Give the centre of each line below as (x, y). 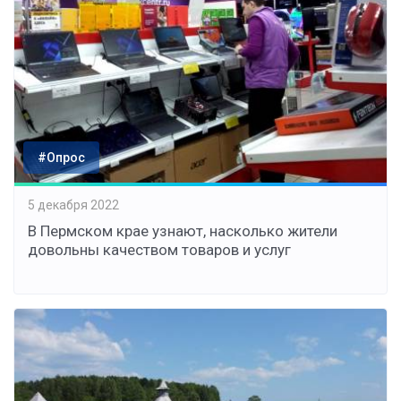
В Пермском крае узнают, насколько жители (183, 231)
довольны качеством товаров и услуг (159, 250)
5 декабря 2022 (73, 205)
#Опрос (61, 158)
